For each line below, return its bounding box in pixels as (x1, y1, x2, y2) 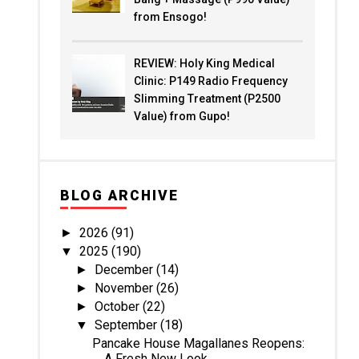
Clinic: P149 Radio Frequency (133, 74, 288, 87)
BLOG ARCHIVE (59, 187, 179, 204)
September (95, 317, 161, 333)
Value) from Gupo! (133, 109, 230, 123)
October (95, 298, 143, 314)
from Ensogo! (133, 10, 207, 23)
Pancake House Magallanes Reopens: (91, 335, 305, 351)
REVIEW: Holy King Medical (133, 56, 275, 70)
